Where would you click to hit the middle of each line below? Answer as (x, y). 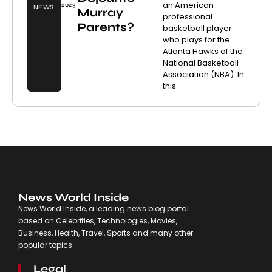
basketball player (197, 29)
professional (187, 17)
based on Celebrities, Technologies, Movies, (97, 221)
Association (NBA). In (203, 75)
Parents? (105, 27)
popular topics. (46, 245)
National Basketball (200, 63)
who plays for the (196, 40)
